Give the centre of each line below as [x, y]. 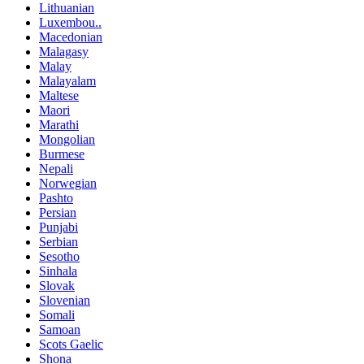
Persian [58, 213]
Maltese [59, 96]
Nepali [56, 169]
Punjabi [58, 227]
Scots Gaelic [71, 344]
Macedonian [71, 37]
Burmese [62, 154]
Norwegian [68, 184]
